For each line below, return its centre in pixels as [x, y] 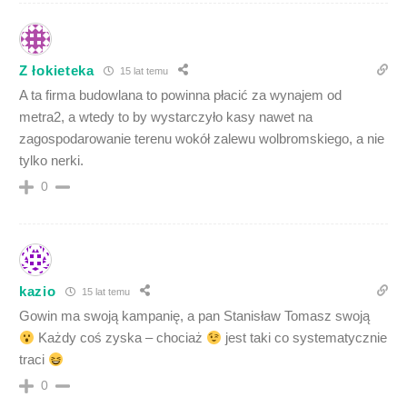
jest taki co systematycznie [305, 338]
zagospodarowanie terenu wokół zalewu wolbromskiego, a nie [202, 139]
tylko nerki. [51, 160]
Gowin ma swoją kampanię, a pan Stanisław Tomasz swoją [194, 316]
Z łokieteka [57, 70]
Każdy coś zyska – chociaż [121, 338]
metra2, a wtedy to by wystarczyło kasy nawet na [166, 117]
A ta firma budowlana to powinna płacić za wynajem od [180, 95]
